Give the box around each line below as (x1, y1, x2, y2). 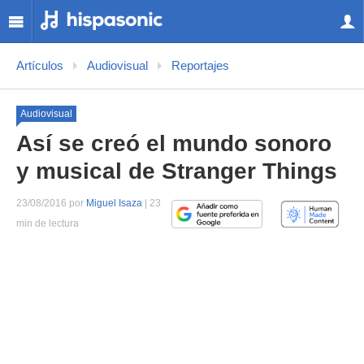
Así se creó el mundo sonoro (16, 131, 331, 156)
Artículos (16, 59, 63, 72)
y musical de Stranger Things (16, 158, 337, 184)
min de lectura (16, 218, 79, 229)
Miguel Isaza (86, 197, 142, 209)
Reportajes (171, 59, 229, 72)
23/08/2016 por (16, 197, 86, 209)
